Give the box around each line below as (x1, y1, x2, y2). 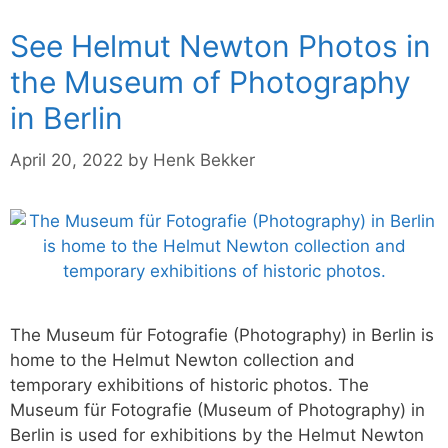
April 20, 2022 (10, 149, 123, 170)
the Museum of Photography (10, 64, 411, 100)
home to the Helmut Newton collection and (10, 349, 355, 370)
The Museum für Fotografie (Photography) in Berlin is (10, 324, 434, 345)
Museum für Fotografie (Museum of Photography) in (10, 399, 425, 420)
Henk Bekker (153, 149, 255, 170)
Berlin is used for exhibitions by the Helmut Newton (10, 424, 424, 445)
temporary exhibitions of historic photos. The (10, 374, 369, 395)
